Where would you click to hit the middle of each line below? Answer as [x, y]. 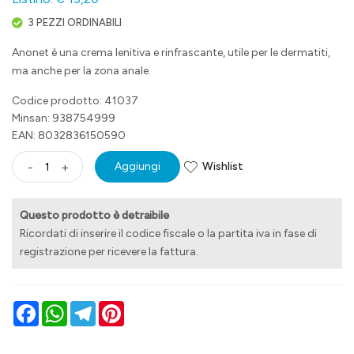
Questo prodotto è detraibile [94, 216]
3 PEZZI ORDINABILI [75, 23]
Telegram [115, 308]
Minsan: [32, 119]
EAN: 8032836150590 [69, 136]
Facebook [58, 308]
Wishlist [223, 166]
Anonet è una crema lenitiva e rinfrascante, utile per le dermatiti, [171, 53]
